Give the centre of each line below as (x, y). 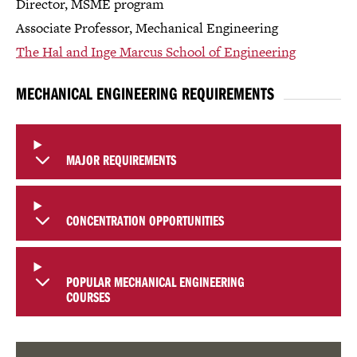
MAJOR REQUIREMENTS (121, 159)
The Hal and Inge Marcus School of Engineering (156, 52)
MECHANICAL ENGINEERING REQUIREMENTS (145, 94)
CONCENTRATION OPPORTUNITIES (145, 221)
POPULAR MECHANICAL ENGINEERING (155, 281)
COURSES (88, 296)
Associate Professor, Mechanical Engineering (147, 28)
